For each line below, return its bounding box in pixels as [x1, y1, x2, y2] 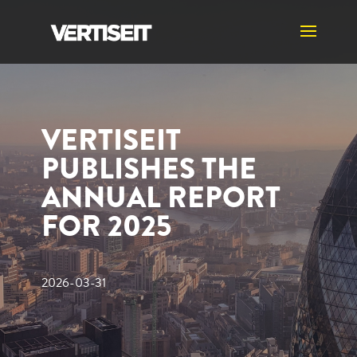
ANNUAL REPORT [41, 176, 280, 218]
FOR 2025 [41, 205, 171, 247]
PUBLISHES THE [41, 147, 257, 190]
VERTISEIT [41, 119, 181, 161]
